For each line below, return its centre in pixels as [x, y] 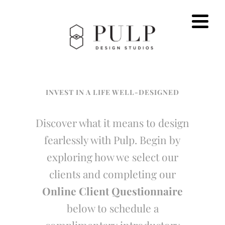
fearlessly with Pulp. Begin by [113, 140]
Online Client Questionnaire [113, 191]
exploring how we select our [113, 157]
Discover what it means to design [113, 123]
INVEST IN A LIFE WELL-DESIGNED [113, 92]
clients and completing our [113, 174]
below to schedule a [113, 208]
